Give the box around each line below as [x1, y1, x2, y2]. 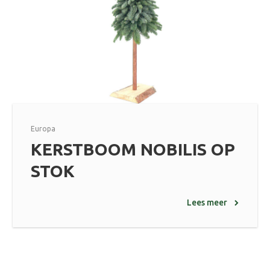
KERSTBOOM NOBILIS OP [31, 140, 235, 159]
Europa [31, 125, 55, 133]
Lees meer [187, 198, 227, 208]
